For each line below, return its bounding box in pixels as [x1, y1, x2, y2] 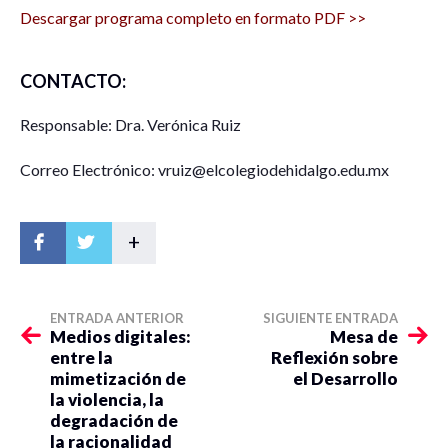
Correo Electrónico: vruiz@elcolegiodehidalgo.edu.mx [20, 159, 389, 179]
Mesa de [330, 325, 398, 347]
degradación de [50, 409, 178, 431]
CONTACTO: [20, 69, 126, 92]
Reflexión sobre [271, 346, 398, 368]
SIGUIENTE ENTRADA [263, 309, 398, 326]
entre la [50, 346, 113, 368]
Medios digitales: [50, 325, 191, 347]
